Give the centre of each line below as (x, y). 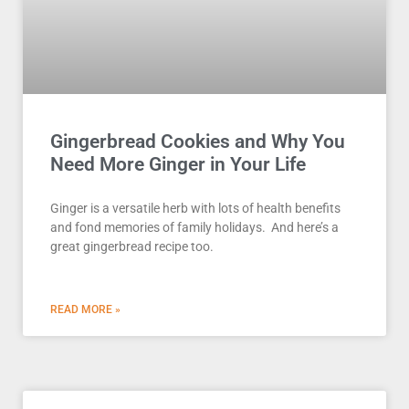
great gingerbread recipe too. (132, 247)
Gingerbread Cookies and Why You (198, 142)
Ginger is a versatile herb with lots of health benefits (195, 209)
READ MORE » (85, 310)
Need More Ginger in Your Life (178, 165)
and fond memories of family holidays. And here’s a (194, 228)
